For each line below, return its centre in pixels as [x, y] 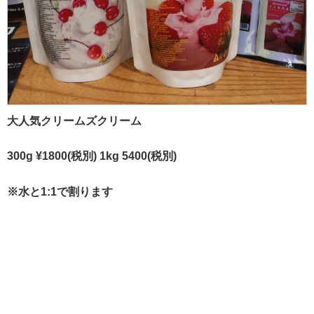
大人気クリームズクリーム [74, 121]
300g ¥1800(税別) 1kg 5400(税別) [92, 156]
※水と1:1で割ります [60, 191]
